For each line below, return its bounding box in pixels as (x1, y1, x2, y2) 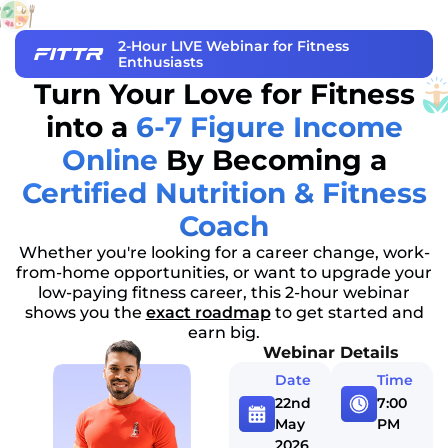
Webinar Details (263, 343, 400, 362)
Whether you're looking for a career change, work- (18, 243, 430, 262)
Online (61, 143, 158, 177)
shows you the (24, 303, 146, 322)
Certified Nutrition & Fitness (21, 176, 427, 210)
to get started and (270, 303, 424, 322)
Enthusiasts (117, 53, 203, 71)
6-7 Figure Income (135, 110, 403, 144)
